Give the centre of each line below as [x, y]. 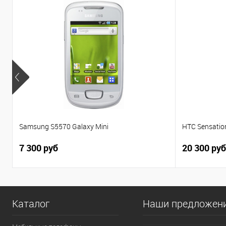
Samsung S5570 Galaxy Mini [64, 126]
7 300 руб [39, 148]
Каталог [31, 203]
